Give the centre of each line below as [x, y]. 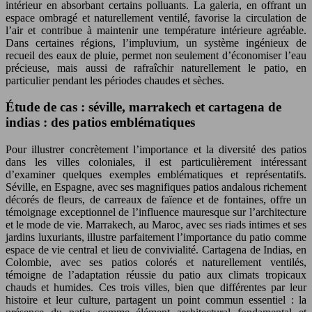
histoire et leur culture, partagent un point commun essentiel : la [156, 300]
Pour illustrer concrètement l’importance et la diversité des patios [156, 149]
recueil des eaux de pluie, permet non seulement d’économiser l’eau [156, 55]
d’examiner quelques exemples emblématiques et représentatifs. [156, 174]
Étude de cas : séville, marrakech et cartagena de [143, 107]
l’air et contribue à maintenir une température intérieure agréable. [156, 30]
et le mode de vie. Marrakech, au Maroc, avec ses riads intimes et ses [156, 225]
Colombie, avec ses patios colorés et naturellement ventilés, [156, 262]
